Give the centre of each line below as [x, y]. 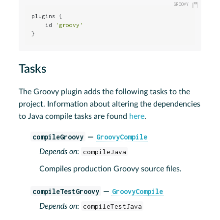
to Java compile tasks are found [74, 116]
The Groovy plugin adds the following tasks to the [105, 92]
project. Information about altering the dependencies [110, 104]
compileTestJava [112, 206]
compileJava [104, 151]
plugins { [47, 16]
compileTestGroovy [66, 191]
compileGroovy [58, 137]
